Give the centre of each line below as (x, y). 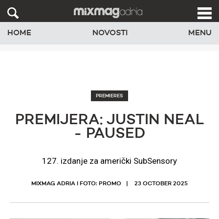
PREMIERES (109, 96)
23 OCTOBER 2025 (161, 184)
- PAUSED (109, 134)
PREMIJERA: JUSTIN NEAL (109, 120)
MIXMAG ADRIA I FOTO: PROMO (76, 184)
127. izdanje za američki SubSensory (109, 161)
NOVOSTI (110, 33)
